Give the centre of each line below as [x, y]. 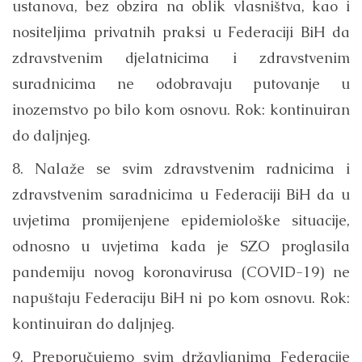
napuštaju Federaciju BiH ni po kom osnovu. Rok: [181, 298]
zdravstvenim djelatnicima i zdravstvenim [181, 58]
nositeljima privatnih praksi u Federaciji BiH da [181, 32]
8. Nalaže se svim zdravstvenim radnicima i [181, 169]
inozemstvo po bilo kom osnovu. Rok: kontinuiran [181, 110]
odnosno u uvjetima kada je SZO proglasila [181, 246]
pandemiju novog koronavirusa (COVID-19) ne [181, 272]
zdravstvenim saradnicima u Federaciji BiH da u [181, 195]
